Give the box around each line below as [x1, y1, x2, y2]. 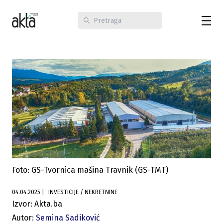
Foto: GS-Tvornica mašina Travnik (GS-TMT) [12, 165, 168, 175]
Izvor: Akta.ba [12, 199, 62, 209]
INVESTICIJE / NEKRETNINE [80, 189, 117, 196]
